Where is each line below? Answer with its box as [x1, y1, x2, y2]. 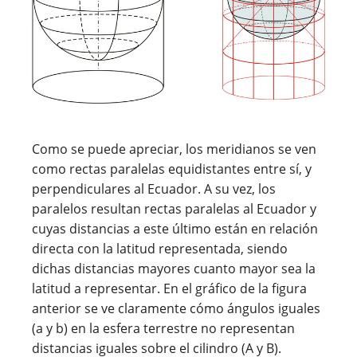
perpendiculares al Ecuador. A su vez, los [32, 179, 276, 198]
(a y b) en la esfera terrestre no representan [32, 319, 295, 337]
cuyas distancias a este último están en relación [32, 219, 318, 237]
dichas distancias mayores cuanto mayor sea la [32, 259, 316, 277]
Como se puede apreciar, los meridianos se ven [32, 139, 316, 158]
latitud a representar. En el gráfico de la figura [32, 279, 307, 297]
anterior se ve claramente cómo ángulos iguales [32, 299, 320, 317]
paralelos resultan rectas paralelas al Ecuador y [32, 199, 316, 218]
